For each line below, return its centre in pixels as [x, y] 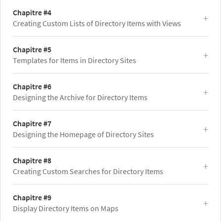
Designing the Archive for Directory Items [80, 97]
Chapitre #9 [32, 198]
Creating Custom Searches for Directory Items [88, 171]
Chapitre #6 [32, 87]
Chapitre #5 [32, 50]
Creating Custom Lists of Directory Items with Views [97, 23]
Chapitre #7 [32, 124]
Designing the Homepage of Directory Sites [83, 134]
